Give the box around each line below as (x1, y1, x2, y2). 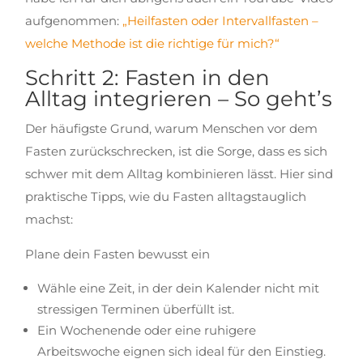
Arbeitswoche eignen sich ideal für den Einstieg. (37, 344, 327, 359)
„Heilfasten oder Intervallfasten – (122, 13, 319, 28)
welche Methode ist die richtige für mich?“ (25, 36, 280, 51)
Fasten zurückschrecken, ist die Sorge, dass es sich (25, 143, 328, 159)
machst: (25, 211, 74, 227)
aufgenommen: (25, 13, 123, 28)
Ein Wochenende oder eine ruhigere (37, 322, 257, 338)
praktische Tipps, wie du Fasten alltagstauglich (25, 189, 307, 204)
